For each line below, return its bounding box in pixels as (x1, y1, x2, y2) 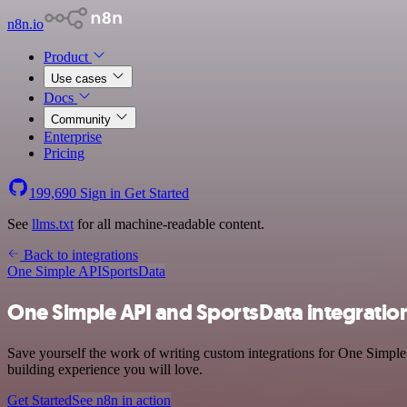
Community (51, 113, 114, 126)
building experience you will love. (7, 361, 203, 377)
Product (44, 49, 92, 65)
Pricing (44, 145, 84, 161)
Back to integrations (20, 247, 138, 263)
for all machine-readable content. (74, 216, 264, 232)
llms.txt (32, 216, 74, 232)
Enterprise (44, 129, 102, 144)
